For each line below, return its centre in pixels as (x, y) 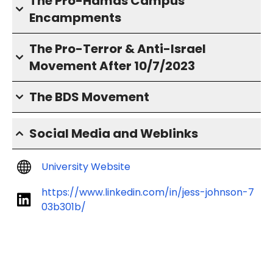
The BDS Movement (89, 97)
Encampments (75, 18)
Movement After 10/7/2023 (112, 66)
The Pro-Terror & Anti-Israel (118, 49)
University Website (86, 167)
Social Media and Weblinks (114, 133)
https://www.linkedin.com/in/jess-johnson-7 (148, 192)
